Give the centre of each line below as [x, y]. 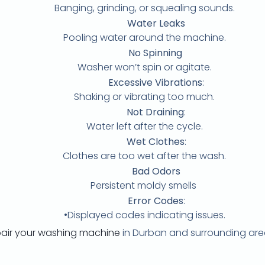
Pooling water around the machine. [144, 37]
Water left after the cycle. [144, 126]
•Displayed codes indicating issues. [144, 215]
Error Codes [155, 201]
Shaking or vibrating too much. [144, 96]
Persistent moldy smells [144, 185]
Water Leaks [156, 23]
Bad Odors [156, 171]
